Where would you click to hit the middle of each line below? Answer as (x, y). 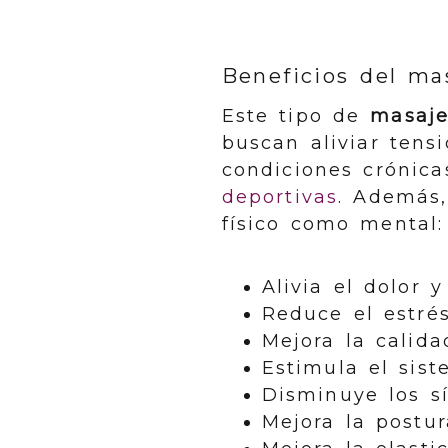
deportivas (280, 197)
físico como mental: (332, 224)
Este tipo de (296, 116)
